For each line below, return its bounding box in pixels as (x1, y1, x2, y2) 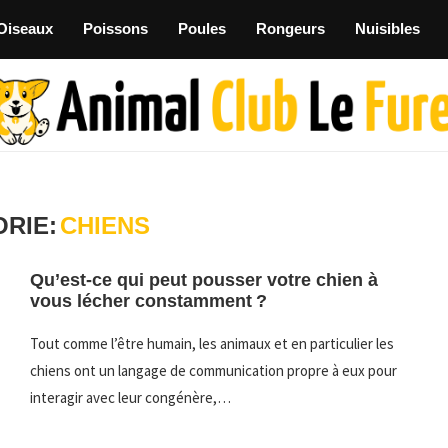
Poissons (82, 20, 148, 37)
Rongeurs (255, 20, 325, 37)
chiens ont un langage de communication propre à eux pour (29, 361, 397, 381)
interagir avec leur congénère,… (29, 388, 231, 408)
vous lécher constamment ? (29, 291, 267, 312)
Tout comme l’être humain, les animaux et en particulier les (29, 334, 394, 354)
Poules (177, 20, 226, 37)
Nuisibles (354, 20, 420, 37)
